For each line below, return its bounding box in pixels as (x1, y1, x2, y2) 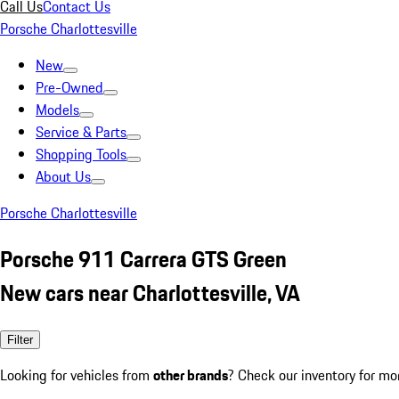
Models (36, 99, 79, 120)
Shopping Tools (36, 143, 126, 165)
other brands (153, 363, 228, 386)
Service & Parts (36, 121, 126, 142)
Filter (7, 332, 33, 346)
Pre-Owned (36, 77, 103, 98)
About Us (36, 166, 91, 187)
